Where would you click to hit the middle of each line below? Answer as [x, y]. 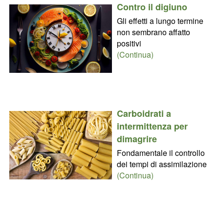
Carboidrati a [144, 113]
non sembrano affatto [153, 32]
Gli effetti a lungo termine [160, 21]
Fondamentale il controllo [161, 153]
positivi [129, 43]
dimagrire [137, 139]
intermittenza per [152, 126]
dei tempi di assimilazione [162, 164]
